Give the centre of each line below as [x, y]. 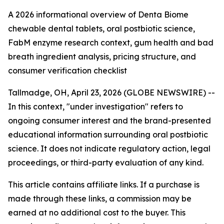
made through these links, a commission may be [100, 198]
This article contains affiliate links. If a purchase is [104, 184]
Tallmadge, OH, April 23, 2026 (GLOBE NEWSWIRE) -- [111, 92]
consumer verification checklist [67, 70]
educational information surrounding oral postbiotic [108, 134]
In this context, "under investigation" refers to [95, 106]
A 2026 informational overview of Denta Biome [98, 14]
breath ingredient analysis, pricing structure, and [102, 56]
